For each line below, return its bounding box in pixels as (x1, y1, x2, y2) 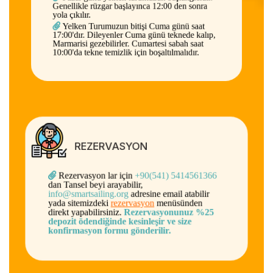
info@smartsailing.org (43, 189, 128, 199)
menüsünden (158, 199, 207, 209)
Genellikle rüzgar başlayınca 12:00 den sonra (43, 5, 216, 15)
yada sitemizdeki (43, 199, 109, 209)
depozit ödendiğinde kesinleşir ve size (43, 218, 195, 229)
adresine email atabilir (128, 189, 214, 199)
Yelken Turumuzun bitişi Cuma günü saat (51, 27, 213, 38)
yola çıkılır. (43, 15, 85, 25)
